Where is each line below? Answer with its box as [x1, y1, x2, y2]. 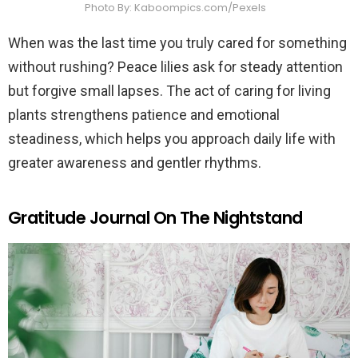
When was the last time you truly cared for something [8, 34, 347, 51]
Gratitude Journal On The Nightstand [8, 205, 303, 229]
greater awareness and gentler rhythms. [8, 153, 261, 171]
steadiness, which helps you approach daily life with [8, 129, 336, 147]
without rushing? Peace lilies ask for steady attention [8, 58, 343, 75]
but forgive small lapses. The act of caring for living [8, 82, 331, 99]
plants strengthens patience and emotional [8, 105, 280, 123]
